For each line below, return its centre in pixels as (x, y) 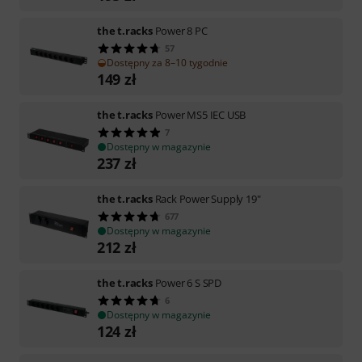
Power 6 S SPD (188, 282)
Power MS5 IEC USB (200, 114)
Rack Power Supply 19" (208, 198)
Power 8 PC (181, 30)
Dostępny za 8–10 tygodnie (167, 62)
